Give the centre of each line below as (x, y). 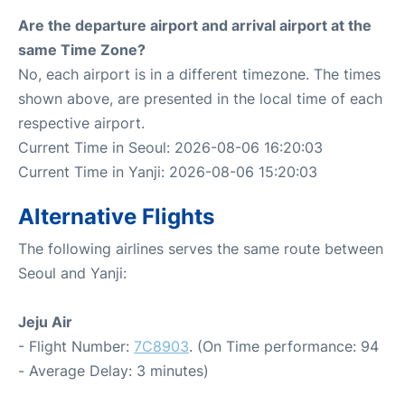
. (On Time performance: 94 (284, 346)
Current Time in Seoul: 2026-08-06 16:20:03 (170, 147)
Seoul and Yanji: (72, 273)
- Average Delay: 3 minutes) (113, 370)
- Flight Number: (76, 346)
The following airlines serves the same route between (201, 248)
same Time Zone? (82, 49)
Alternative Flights (116, 216)
